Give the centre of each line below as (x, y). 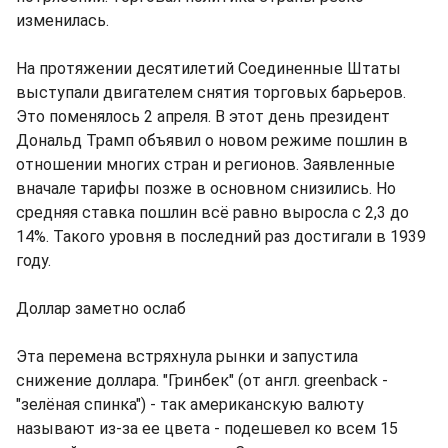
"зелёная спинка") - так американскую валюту (190, 405)
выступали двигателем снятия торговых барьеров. (211, 93)
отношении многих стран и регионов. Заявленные (205, 165)
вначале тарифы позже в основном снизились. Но (206, 189)
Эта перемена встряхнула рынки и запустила (187, 357)
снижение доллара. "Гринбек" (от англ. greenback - (202, 381)
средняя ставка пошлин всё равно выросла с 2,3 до (212, 213)
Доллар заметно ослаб (101, 309)
